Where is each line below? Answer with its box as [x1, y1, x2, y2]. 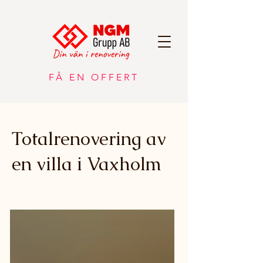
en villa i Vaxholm [12, 152, 166, 176]
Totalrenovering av [12, 127, 166, 150]
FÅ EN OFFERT [49, 72, 139, 83]
